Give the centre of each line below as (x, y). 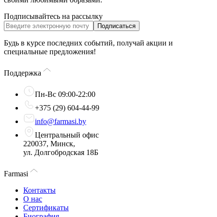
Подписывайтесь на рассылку (53, 16)
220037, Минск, (49, 144)
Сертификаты (46, 208)
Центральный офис (67, 135)
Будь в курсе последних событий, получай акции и (88, 43)
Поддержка (23, 73)
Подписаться (116, 26)
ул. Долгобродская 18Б (61, 152)
